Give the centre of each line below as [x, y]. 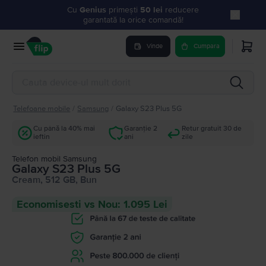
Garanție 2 [141, 129]
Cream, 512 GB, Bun [54, 180]
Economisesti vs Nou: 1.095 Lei [92, 204]
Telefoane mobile [42, 109]
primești [124, 10]
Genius [94, 10]
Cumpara [207, 46]
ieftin [42, 137]
